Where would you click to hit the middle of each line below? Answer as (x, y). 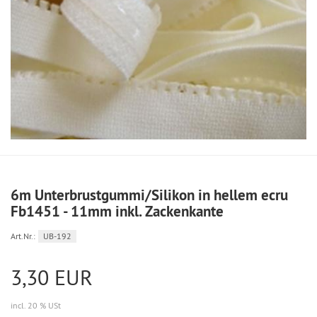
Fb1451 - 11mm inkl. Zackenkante (117, 212)
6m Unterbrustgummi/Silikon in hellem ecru (149, 195)
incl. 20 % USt (36, 306)
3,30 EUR (52, 278)
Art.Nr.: (23, 236)
